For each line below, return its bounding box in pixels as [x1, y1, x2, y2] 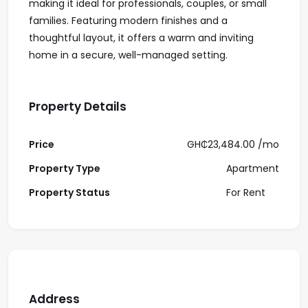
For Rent [226, 186, 265, 199]
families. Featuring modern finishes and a [29, 14, 228, 27]
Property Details [29, 98, 126, 115]
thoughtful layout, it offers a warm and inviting [29, 31, 254, 45]
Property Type [29, 162, 100, 175]
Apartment [226, 162, 279, 175]
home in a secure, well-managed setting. [29, 48, 228, 62]
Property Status [29, 186, 110, 199]
